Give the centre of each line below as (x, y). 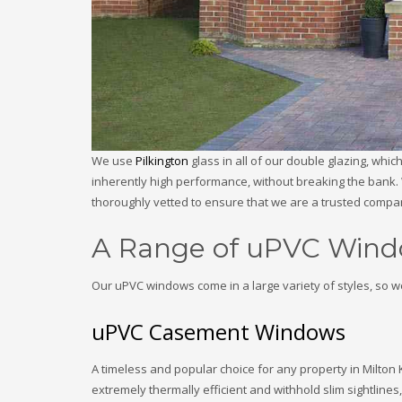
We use (114, 161)
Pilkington (162, 161)
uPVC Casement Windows (218, 332)
